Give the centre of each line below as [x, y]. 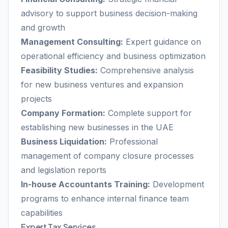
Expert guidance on [162, 42]
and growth [43, 27]
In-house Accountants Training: [85, 184]
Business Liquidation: [64, 141]
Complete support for [149, 113]
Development [177, 184]
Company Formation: [63, 113]
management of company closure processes [107, 156]
